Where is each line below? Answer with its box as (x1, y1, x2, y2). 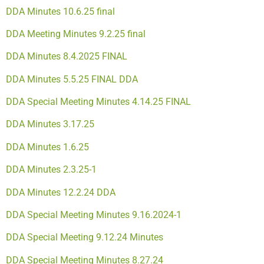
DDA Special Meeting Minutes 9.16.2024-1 (6, 209, 181, 221)
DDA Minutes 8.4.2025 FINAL (6, 51, 127, 62)
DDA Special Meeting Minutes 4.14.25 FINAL (6, 96, 191, 108)
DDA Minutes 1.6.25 (6, 141, 89, 153)
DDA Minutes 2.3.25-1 (6, 164, 97, 176)
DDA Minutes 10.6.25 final (6, 5, 115, 17)
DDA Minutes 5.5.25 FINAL (6, 73, 117, 85)
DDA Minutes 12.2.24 (6, 186, 94, 198)
